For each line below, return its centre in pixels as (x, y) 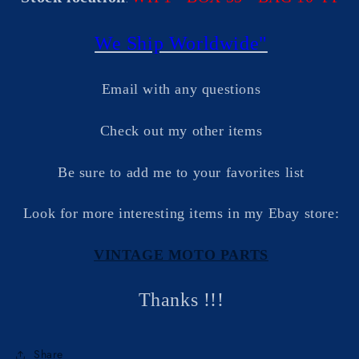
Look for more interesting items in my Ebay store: (181, 214)
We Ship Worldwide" (181, 43)
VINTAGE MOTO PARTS (181, 254)
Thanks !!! (181, 299)
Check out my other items (181, 130)
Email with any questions (181, 89)
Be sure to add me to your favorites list (181, 172)
